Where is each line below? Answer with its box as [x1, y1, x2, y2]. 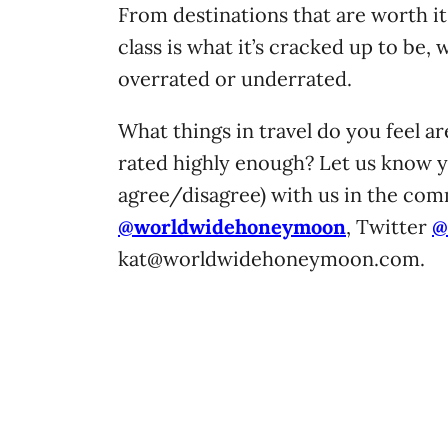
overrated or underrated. [118, 66, 352, 91]
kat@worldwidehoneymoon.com [118, 246, 420, 271]
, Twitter [346, 214, 432, 239]
